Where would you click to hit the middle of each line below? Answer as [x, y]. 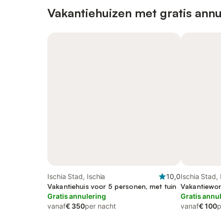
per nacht [100, 206]
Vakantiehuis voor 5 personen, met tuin [112, 186]
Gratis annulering [77, 196]
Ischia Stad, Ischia [76, 176]
